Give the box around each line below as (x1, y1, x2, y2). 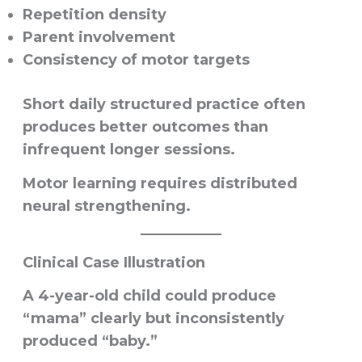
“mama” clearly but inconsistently (22, 309, 284, 327)
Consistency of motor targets (22, 51, 250, 69)
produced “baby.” (22, 331, 158, 350)
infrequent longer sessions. (22, 141, 235, 159)
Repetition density (22, 6, 166, 24)
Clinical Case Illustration (22, 254, 205, 272)
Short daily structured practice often (22, 95, 305, 114)
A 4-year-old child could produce (22, 286, 276, 305)
